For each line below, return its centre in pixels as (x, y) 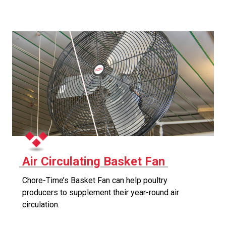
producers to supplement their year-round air (101, 192)
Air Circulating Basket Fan (94, 161)
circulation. (41, 205)
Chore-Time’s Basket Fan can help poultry (95, 180)
